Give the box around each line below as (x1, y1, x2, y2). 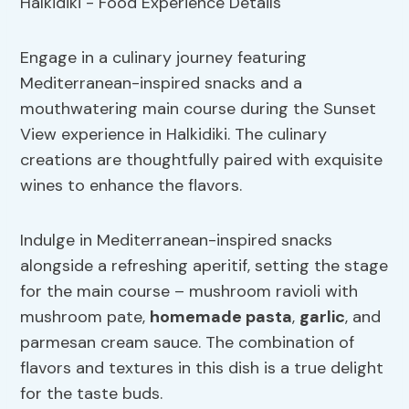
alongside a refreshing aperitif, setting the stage (20, 255, 389, 278)
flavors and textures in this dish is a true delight (20, 357, 384, 380)
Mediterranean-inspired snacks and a (20, 72, 303, 95)
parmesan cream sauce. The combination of (20, 331, 355, 354)
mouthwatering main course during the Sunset (20, 98, 377, 121)
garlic (299, 306, 346, 329)
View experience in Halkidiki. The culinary (20, 123, 328, 146)
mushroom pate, (20, 306, 151, 329)
